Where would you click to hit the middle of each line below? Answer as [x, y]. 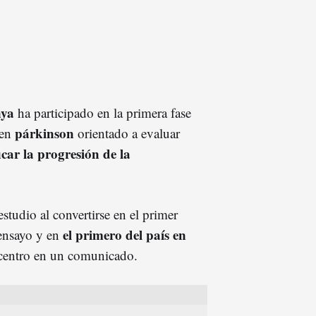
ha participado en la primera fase [103, 112]
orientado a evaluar [129, 133]
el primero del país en [123, 234]
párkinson [46, 133]
